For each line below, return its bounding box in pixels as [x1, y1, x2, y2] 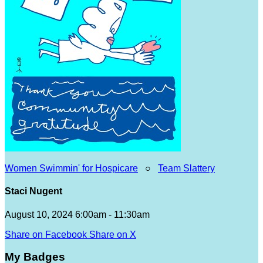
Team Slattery [158, 163, 215, 173]
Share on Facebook [5, 229, 87, 240]
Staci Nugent [5, 186, 62, 197]
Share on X [89, 229, 136, 240]
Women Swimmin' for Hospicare [5, 163, 138, 173]
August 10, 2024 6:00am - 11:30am [5, 209, 150, 220]
